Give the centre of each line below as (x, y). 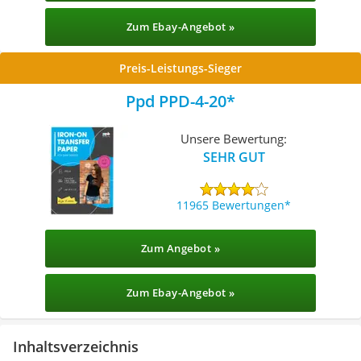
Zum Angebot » (180, 248)
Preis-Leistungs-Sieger (180, 68)
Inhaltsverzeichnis (76, 346)
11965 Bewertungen (231, 205)
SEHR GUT (234, 157)
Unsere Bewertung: (234, 138)
